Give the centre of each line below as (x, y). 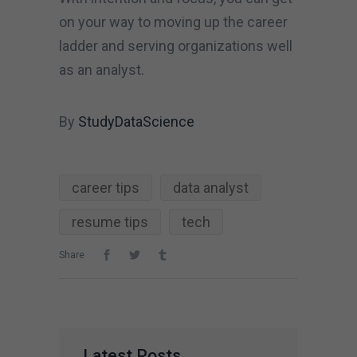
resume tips (110, 222)
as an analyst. (103, 69)
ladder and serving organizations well (176, 45)
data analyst (211, 187)
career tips (106, 187)
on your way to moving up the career (173, 22)
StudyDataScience (136, 121)
